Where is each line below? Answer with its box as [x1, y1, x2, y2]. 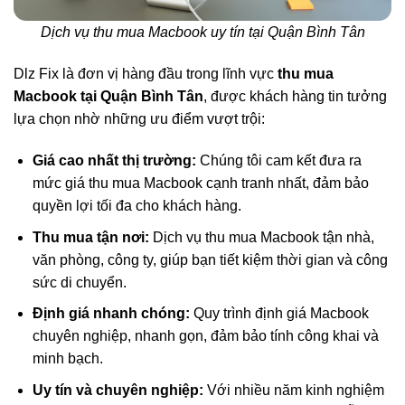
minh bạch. [32, 351, 103, 367]
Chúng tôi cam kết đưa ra [195, 153, 362, 169]
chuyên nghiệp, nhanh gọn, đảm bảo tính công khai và [32, 328, 379, 344]
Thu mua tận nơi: [32, 229, 149, 245]
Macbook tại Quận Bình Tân [14, 89, 203, 105]
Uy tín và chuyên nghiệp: [32, 381, 203, 398]
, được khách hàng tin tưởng [203, 89, 387, 105]
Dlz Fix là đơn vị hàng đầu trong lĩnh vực [14, 66, 278, 82]
